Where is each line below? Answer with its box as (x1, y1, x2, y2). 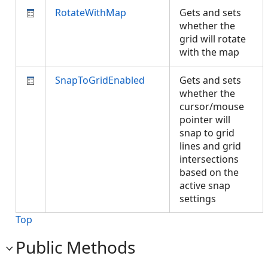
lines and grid (179, 139, 241, 153)
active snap (179, 179, 230, 192)
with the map (179, 45, 244, 59)
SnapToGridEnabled (55, 74, 145, 87)
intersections (179, 153, 239, 166)
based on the (179, 166, 239, 179)
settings (179, 192, 221, 205)
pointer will (179, 113, 230, 126)
